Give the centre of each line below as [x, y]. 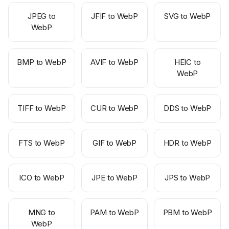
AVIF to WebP [114, 62]
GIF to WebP [114, 143]
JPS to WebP [188, 178]
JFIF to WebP [114, 16]
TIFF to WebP [42, 108]
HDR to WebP [187, 143]
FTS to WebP [42, 143]
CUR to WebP [114, 108]
